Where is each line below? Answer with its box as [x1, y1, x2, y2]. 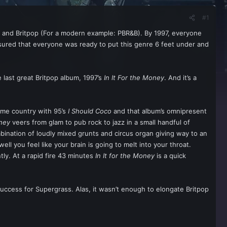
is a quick [155, 152, 186, 160]
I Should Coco [68, 107, 111, 115]
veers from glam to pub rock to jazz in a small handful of [10, 118, 190, 126]
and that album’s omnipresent [111, 107, 207, 115]
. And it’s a [164, 73, 197, 82]
